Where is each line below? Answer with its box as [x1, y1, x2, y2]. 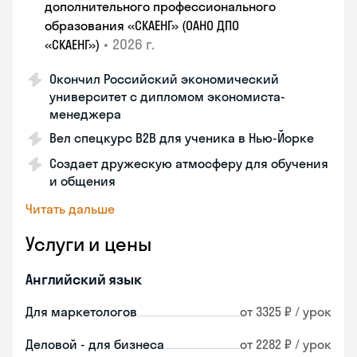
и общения [49, 173, 116, 189]
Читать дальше [25, 201, 115, 217]
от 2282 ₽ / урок [240, 336, 331, 352]
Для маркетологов [25, 304, 137, 320]
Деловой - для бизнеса [25, 336, 164, 352]
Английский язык [25, 270, 142, 288]
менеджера [49, 106, 121, 122]
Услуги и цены [25, 232, 151, 256]
